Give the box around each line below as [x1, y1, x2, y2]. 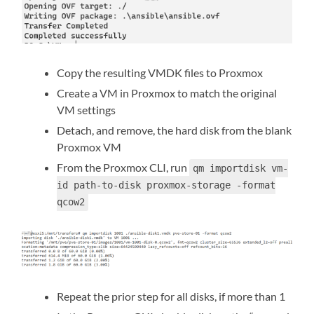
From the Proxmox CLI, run [57, 160, 190, 174]
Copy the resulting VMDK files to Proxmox [57, 65, 264, 79]
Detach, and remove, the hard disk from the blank [57, 123, 292, 137]
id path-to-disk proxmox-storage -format [57, 179, 276, 191]
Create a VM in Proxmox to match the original [57, 86, 278, 100]
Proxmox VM [57, 139, 122, 153]
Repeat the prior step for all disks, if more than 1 [57, 289, 286, 303]
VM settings [57, 102, 116, 116]
